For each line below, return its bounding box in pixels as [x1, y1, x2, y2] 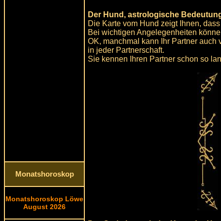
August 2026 [23, 203, 66, 211]
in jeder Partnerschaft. [88, 45, 165, 54]
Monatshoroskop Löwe [5, 195, 83, 203]
